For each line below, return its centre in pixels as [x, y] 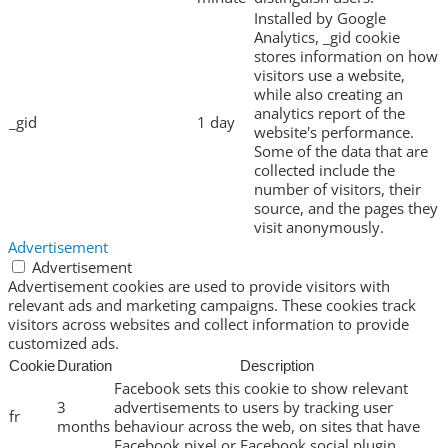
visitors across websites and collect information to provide [208, 324]
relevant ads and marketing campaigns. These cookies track [212, 305]
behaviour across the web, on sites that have [267, 426]
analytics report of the [329, 113]
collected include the [324, 170]
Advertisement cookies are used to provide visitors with [199, 286]
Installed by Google [320, 18]
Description [276, 366]
